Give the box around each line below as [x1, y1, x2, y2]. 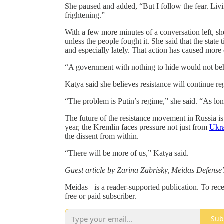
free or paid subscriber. [65, 191, 136, 200]
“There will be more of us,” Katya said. [65, 148, 189, 157]
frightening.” [65, 10, 105, 19]
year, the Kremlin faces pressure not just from [65, 122, 209, 131]
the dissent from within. [65, 131, 139, 140]
